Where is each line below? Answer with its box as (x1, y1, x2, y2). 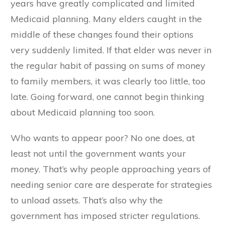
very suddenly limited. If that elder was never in (11, 44, 211, 56)
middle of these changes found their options (11, 29, 193, 41)
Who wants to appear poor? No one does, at (11, 132, 195, 144)
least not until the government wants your (11, 148, 186, 160)
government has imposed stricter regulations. (11, 210, 200, 222)
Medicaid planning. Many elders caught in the (11, 13, 202, 25)
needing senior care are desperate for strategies (11, 179, 212, 191)
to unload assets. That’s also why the (11, 194, 163, 206)
